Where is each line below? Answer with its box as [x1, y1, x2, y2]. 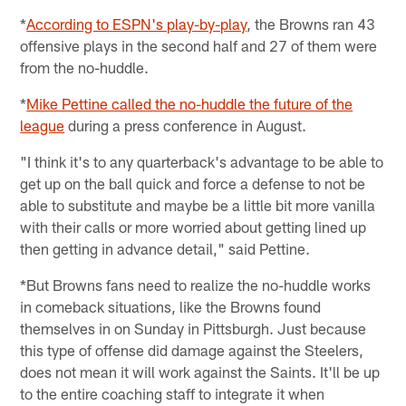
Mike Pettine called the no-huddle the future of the [26, 93, 353, 112]
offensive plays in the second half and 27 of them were [20, 35, 378, 54]
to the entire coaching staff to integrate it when [20, 383, 325, 402]
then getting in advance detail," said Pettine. [20, 238, 311, 257]
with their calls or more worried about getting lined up [20, 217, 367, 236]
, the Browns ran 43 [246, 14, 376, 33]
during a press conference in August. [64, 115, 307, 134]
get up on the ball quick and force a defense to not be [20, 173, 366, 192]
